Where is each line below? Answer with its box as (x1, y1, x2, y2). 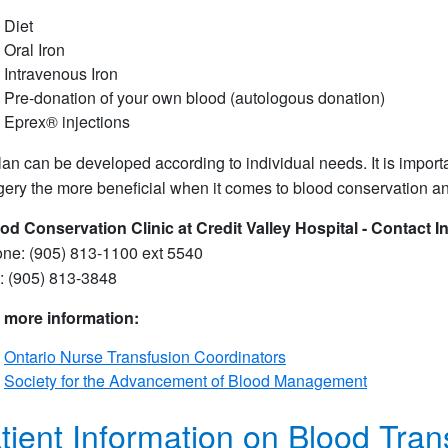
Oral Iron (4, 38, 65, 62)
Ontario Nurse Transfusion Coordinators (4, 345, 286, 369)
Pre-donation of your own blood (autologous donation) (4, 86, 385, 110)
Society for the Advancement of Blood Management (4, 369, 367, 393)
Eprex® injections (4, 110, 130, 134)
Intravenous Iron (4, 62, 118, 86)
